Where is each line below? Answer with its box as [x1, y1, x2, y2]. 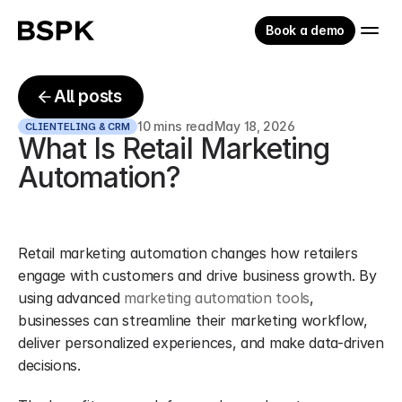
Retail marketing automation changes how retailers [18, 244, 358, 262]
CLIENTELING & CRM [25, 120, 130, 133]
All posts [54, 86, 122, 107]
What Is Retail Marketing [18, 131, 329, 166]
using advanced [18, 289, 125, 307]
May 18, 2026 [214, 118, 295, 134]
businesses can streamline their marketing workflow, [18, 311, 368, 329]
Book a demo [266, 22, 345, 38]
